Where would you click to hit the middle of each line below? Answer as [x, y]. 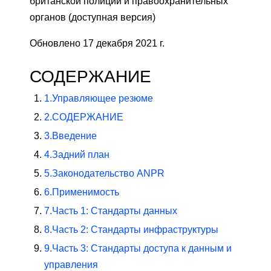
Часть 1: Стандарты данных [115, 211]
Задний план [81, 155]
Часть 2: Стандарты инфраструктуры [135, 230]
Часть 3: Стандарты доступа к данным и [142, 249]
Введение [74, 136]
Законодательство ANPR [108, 174]
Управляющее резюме [103, 99]
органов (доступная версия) [93, 18]
